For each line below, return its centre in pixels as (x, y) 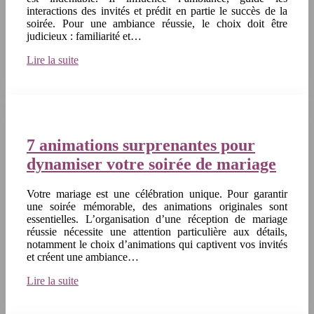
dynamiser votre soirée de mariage (151, 164)
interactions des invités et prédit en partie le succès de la (157, 11)
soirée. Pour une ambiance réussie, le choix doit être (157, 23)
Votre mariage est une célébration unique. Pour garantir (157, 194)
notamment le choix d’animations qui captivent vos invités (157, 245)
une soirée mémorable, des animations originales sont (157, 207)
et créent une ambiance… (83, 257)
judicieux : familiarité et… (84, 36)
